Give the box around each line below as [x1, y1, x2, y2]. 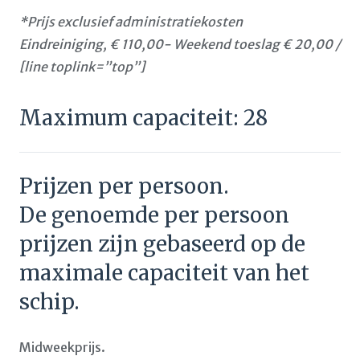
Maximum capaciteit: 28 [19, 104, 268, 131]
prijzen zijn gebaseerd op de [19, 231, 305, 257]
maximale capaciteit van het [19, 260, 309, 286]
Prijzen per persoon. [19, 173, 229, 199]
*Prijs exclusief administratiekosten [19, 14, 243, 30]
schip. [19, 288, 80, 315]
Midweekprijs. [19, 339, 105, 355]
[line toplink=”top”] [19, 59, 145, 75]
